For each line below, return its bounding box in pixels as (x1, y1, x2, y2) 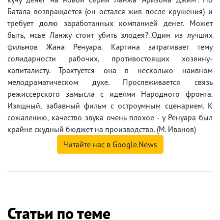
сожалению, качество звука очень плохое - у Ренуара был (7, 112, 213, 123)
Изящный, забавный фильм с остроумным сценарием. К (7, 101, 213, 111)
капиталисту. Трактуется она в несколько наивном (7, 65, 213, 76)
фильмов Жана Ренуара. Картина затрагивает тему (7, 42, 213, 52)
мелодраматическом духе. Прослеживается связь (7, 77, 213, 87)
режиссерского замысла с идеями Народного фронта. (7, 89, 213, 99)
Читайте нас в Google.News (63, 139, 157, 150)
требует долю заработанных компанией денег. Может (7, 18, 213, 28)
